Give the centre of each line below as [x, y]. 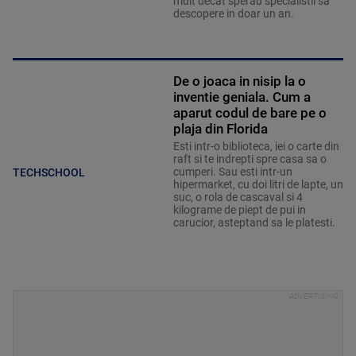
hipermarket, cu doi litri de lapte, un [258, 185]
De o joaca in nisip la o [239, 81]
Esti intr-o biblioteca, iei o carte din [256, 147]
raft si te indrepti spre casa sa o [250, 159]
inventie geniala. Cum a [242, 97]
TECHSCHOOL [49, 173]
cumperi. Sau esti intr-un [232, 172]
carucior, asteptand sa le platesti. [254, 223]
